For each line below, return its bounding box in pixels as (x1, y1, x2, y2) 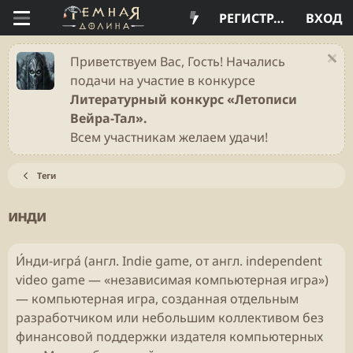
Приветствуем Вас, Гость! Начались (70, 53, 285, 70)
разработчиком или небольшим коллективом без (16, 309, 324, 326)
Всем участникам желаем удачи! (70, 128, 268, 146)
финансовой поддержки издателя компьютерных (16, 328, 323, 345)
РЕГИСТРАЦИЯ (273, 9, 284, 27)
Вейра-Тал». (70, 110, 147, 127)
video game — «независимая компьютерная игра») (16, 271, 329, 288)
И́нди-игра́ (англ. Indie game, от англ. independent (16, 252, 322, 269)
